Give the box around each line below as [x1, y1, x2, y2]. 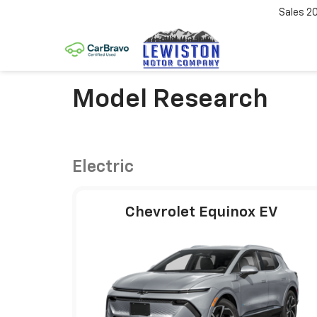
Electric [72, 158, 134, 175]
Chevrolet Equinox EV [125, 205, 279, 220]
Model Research [72, 87, 268, 113]
